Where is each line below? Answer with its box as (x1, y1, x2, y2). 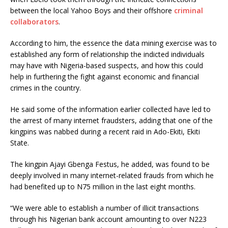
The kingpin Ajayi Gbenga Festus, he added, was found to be (10, 159, 210, 169)
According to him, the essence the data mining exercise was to (10, 38, 217, 48)
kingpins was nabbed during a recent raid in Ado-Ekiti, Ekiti (10, 127, 200, 136)
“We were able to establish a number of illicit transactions (10, 203, 199, 213)
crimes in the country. (10, 83, 81, 93)
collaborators (10, 17, 59, 26)
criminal (174, 6, 203, 15)
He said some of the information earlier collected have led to (10, 104, 211, 114)
